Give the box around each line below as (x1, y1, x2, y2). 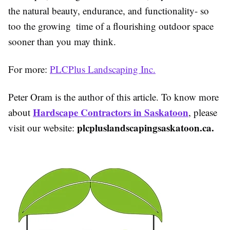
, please (188, 105, 217, 119)
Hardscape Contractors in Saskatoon (33, 105, 188, 119)
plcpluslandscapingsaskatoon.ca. (77, 120, 214, 135)
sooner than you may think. (8, 34, 116, 48)
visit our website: (8, 121, 77, 134)
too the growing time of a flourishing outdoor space (8, 19, 214, 32)
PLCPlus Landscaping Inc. (50, 62, 156, 75)
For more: (8, 62, 50, 75)
